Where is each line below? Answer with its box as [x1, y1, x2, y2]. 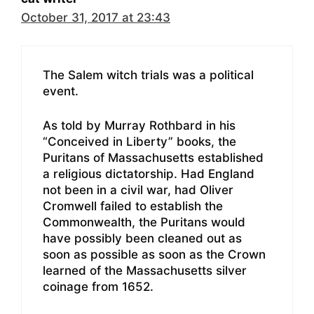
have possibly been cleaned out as [43, 231, 242, 245]
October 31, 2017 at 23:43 [21, 10, 170, 25]
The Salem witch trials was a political [43, 68, 254, 83]
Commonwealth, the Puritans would [43, 214, 245, 229]
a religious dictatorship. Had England [43, 166, 254, 181]
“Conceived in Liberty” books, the [43, 134, 236, 149]
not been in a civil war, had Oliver [43, 182, 233, 197]
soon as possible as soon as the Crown [43, 247, 266, 261]
